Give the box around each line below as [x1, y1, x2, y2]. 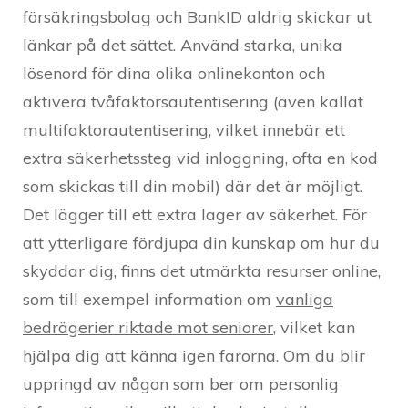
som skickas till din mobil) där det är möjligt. [23, 175, 362, 197]
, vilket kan [273, 316, 355, 338]
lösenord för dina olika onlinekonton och [23, 62, 325, 84]
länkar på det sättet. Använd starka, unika [23, 34, 342, 56]
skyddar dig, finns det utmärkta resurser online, [23, 260, 381, 281]
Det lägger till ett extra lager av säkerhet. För [23, 203, 367, 225]
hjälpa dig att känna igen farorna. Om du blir [23, 344, 365, 366]
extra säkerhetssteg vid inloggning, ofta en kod [23, 147, 378, 168]
